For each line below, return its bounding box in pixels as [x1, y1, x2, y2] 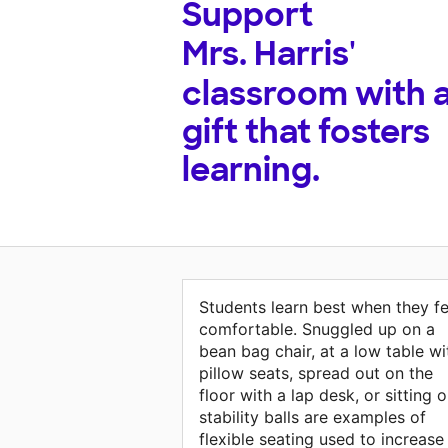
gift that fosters [182, 111, 430, 154]
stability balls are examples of [199, 407, 426, 428]
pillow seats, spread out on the [199, 363, 433, 384]
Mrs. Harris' [182, 33, 356, 76]
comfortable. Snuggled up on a [199, 319, 435, 340]
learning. [182, 149, 320, 192]
